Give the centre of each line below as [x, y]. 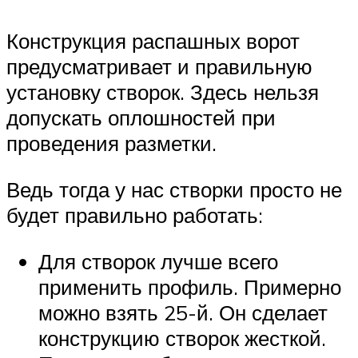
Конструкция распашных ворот [153, 41]
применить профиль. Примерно [190, 286]
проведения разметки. [111, 143]
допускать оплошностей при [141, 118]
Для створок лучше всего [158, 261]
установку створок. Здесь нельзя [163, 92]
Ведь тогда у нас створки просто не [174, 190]
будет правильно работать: [135, 215]
